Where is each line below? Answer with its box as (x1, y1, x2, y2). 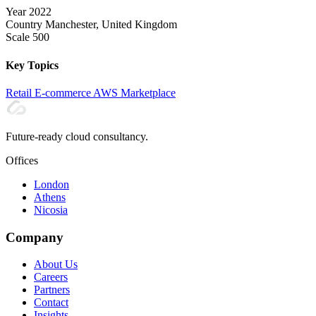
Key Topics (6, 59, 59, 71)
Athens (34, 190, 66, 203)
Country (6, 18, 45, 31)
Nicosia (34, 203, 68, 216)
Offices (6, 154, 38, 166)
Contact (34, 296, 68, 309)
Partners (34, 284, 70, 296)
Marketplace (121, 86, 176, 99)
